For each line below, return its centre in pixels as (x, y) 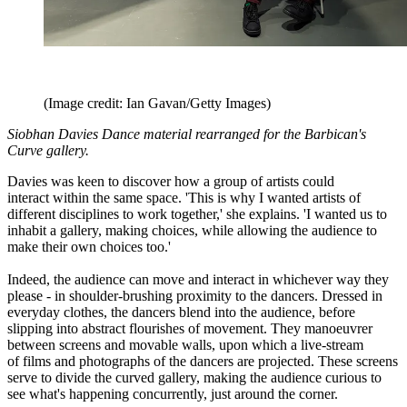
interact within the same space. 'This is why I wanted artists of (184, 197)
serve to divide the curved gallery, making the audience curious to (194, 377)
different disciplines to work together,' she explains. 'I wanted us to (197, 213)
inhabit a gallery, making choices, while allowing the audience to (192, 230)
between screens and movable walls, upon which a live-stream (185, 344)
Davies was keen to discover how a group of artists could (171, 181)
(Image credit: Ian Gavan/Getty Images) (157, 103)
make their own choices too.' (89, 246)
